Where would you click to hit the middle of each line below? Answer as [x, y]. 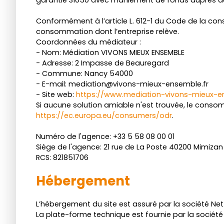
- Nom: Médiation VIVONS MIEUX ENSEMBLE [110, 52]
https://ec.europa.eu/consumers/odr [104, 115]
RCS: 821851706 [62, 157]
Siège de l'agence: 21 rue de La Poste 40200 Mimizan [129, 147]
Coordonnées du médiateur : [88, 42]
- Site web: [56, 94]
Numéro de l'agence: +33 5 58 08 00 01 [105, 136]
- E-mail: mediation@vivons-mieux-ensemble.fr [122, 84]
